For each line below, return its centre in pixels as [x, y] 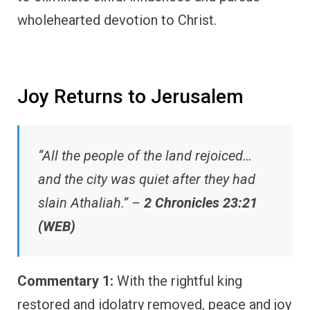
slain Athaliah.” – [91, 203]
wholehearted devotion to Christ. [117, 20]
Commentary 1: [65, 281]
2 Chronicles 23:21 [201, 203]
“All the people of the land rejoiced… [145, 156]
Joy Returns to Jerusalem [130, 97]
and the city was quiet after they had [147, 180]
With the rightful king [178, 281]
